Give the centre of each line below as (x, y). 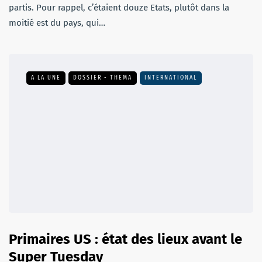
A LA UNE (46, 78)
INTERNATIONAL (171, 78)
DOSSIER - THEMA (103, 78)
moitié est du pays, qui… (57, 23)
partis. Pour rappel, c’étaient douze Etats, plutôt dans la (119, 8)
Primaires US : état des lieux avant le (125, 239)
